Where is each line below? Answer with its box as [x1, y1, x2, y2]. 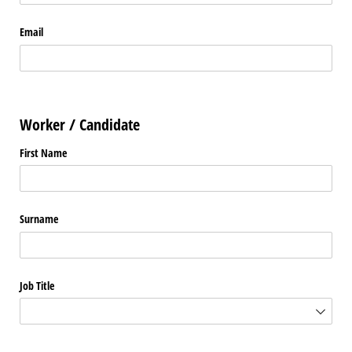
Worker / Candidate [20, 113, 140, 135]
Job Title [20, 277, 54, 293]
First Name [20, 145, 67, 161]
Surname [20, 211, 58, 227]
